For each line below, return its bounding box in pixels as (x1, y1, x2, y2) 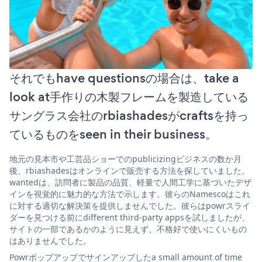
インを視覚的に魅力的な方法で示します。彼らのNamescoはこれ (9, 188, 250, 199)
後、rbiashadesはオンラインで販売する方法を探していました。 (9, 164, 250, 176)
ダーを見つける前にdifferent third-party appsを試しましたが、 (9, 211, 250, 223)
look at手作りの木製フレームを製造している (9, 87, 249, 106)
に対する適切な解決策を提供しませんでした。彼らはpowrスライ (9, 199, 250, 211)
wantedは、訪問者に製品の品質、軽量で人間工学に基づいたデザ (9, 176, 251, 188)
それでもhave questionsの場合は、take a (9, 68, 239, 87)
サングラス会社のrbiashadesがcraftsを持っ (9, 106, 249, 125)
